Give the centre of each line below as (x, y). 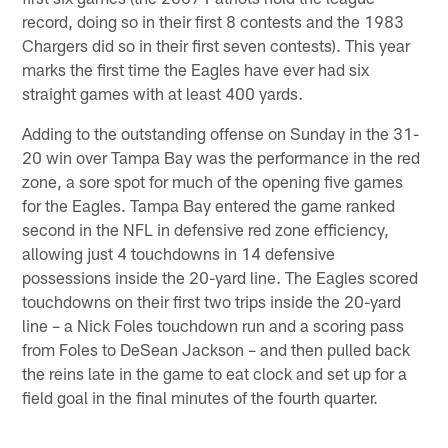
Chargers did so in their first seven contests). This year (216, 45)
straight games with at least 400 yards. (163, 93)
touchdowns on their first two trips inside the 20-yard (212, 301)
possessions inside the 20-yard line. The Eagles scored (220, 277)
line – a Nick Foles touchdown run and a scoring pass (213, 325)
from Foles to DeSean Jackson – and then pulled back (216, 349)
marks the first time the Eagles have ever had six (196, 69)
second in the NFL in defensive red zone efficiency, (206, 229)
